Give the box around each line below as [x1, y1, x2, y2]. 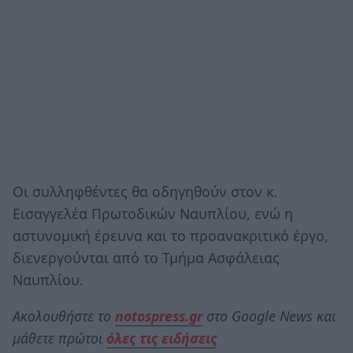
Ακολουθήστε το [13, 306, 115, 325]
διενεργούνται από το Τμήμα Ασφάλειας [13, 248, 280, 268]
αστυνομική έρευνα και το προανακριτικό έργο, [13, 226, 329, 246]
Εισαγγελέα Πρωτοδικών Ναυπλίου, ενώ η [13, 204, 293, 224]
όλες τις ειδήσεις [106, 328, 217, 347]
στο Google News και [203, 306, 336, 325]
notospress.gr [115, 306, 203, 325]
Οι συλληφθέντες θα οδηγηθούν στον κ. [13, 182, 277, 202]
